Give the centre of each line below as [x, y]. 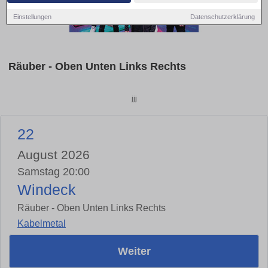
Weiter [134, 252]
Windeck [47, 190]
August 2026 [54, 154]
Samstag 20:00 [54, 171]
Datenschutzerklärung [222, 16]
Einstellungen [33, 16]
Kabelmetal [42, 224]
